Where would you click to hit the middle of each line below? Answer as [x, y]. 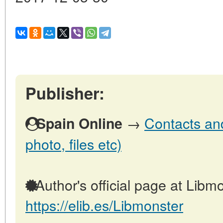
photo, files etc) [73, 144]
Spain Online [79, 123]
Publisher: [65, 93]
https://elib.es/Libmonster [104, 205]
